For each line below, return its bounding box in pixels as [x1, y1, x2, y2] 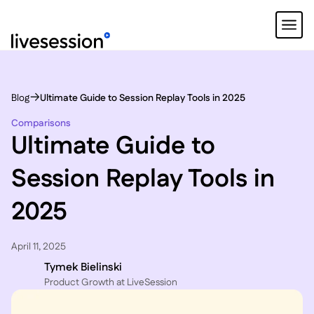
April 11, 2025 [11, 240, 66, 254]
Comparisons [11, 116, 71, 130]
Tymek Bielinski [43, 259, 122, 276]
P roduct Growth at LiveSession [43, 275, 177, 290]
